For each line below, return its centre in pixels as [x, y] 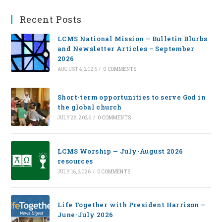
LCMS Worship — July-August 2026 [120, 151]
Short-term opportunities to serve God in [131, 97]
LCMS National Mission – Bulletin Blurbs [132, 38]
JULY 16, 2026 [74, 171]
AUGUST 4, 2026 [77, 69]
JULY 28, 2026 [74, 118]
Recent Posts [51, 19]
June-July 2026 [85, 215]
